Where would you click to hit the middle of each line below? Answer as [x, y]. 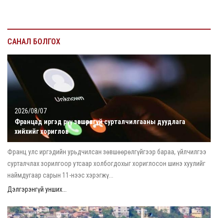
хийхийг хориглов [42, 131]
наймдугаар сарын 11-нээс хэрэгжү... [60, 175]
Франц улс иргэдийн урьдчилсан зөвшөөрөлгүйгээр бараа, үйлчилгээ [107, 152]
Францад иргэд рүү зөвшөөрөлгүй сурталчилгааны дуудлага [100, 121]
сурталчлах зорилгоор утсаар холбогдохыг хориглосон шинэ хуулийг [106, 163]
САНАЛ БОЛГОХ [34, 41]
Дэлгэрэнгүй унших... [37, 189]
